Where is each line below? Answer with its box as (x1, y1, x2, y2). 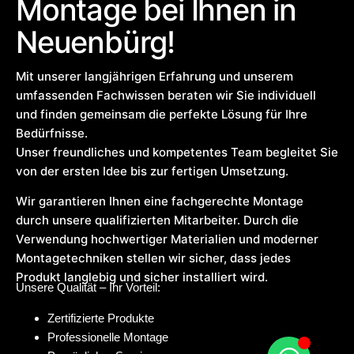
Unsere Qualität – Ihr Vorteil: (16, 281, 160, 295)
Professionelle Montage (47, 330, 168, 344)
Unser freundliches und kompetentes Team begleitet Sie (16, 144, 338, 160)
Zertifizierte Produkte (47, 311, 154, 325)
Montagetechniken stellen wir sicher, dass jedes (16, 250, 291, 265)
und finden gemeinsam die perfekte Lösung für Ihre (16, 106, 307, 122)
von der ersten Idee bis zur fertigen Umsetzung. (16, 163, 288, 179)
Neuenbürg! (16, 23, 175, 60)
